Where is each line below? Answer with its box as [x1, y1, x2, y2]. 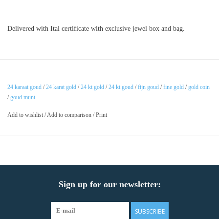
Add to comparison [47, 111, 93, 119]
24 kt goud [109, 84, 133, 91]
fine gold [163, 84, 184, 91]
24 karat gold [46, 84, 76, 91]
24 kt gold [81, 84, 104, 91]
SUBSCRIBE [134, 207, 165, 216]
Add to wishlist [7, 111, 43, 119]
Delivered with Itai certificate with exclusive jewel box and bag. [7, 25, 185, 33]
